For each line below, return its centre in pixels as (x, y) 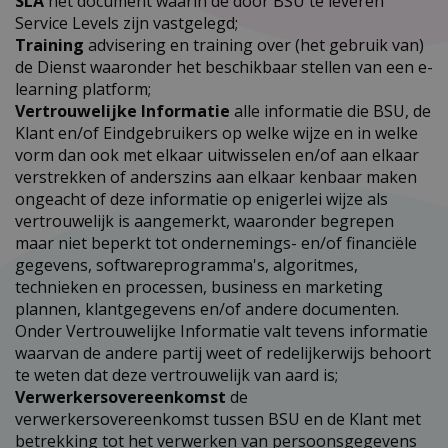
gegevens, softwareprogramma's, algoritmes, (186, 264)
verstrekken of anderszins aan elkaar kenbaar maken (216, 176)
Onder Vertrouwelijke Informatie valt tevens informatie (221, 330)
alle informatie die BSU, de (330, 110)
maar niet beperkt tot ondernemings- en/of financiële (216, 242)
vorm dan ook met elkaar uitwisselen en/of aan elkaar (217, 154)
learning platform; (83, 88)
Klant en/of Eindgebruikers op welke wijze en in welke (216, 132)
